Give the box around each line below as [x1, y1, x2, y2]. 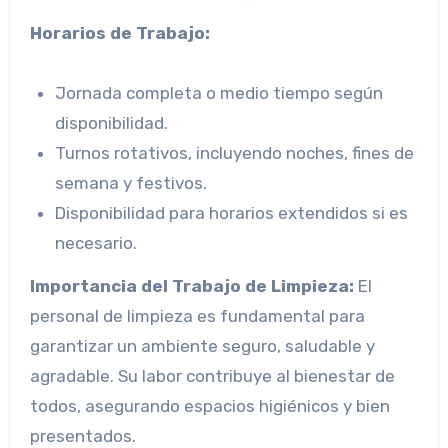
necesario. [55, 233, 138, 254]
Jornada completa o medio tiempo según [55, 83, 384, 104]
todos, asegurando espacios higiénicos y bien [29, 396, 390, 417]
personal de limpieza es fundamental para [29, 306, 365, 327]
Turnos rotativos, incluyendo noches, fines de [55, 143, 415, 164]
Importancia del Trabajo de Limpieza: [29, 276, 354, 297]
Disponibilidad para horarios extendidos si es [55, 203, 409, 224]
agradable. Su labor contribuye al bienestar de [29, 366, 395, 387]
